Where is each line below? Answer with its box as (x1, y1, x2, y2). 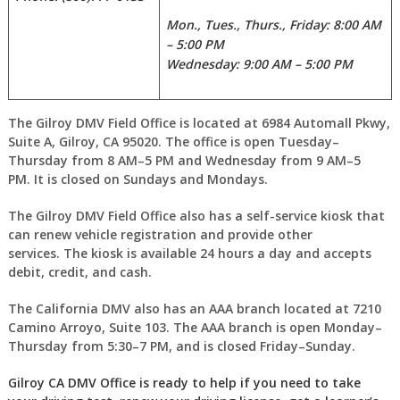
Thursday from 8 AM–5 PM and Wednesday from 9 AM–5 (7, 152, 361, 169)
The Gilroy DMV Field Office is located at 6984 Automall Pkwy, (7, 114, 390, 131)
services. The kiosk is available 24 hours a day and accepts (7, 245, 371, 262)
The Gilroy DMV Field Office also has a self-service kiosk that (7, 207, 385, 224)
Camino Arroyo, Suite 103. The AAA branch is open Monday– (7, 319, 382, 336)
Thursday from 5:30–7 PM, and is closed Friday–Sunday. (7, 337, 355, 354)
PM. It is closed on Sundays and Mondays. (7, 171, 271, 187)
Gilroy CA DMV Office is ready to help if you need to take (7, 374, 361, 391)
